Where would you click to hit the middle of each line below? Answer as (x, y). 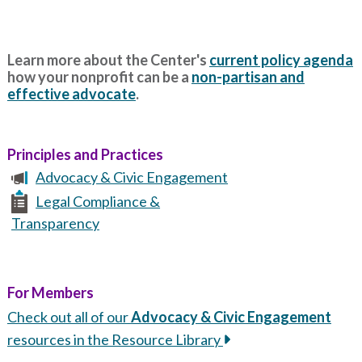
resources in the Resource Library (115, 339)
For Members (50, 292)
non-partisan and (248, 77)
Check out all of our (69, 317)
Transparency (55, 223)
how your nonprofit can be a (99, 77)
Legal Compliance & (98, 202)
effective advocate (71, 94)
